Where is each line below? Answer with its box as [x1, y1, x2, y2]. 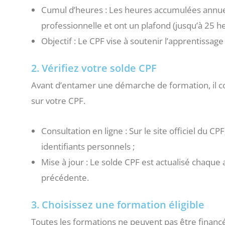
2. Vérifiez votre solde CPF [31, 61, 157, 75]
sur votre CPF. [31, 94, 85, 106]
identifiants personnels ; [41, 141, 135, 153]
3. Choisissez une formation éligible [31, 197, 204, 211]
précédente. [41, 172, 89, 184]
